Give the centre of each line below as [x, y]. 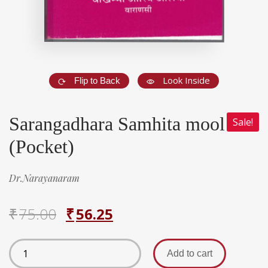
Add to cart [190, 254]
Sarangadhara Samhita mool [117, 124]
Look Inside [186, 80]
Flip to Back [97, 81]
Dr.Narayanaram [44, 178]
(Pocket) [42, 147]
